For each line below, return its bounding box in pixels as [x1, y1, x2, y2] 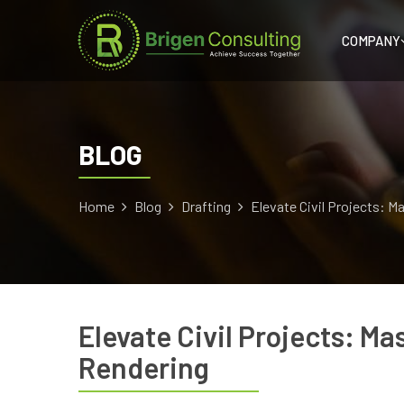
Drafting [181, 197, 234, 215]
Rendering [78, 350, 209, 384]
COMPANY [342, 32, 400, 49]
